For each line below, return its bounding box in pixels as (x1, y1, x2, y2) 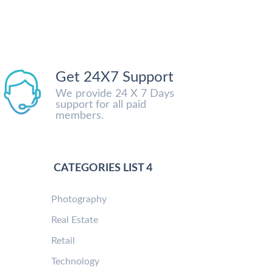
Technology (51, 256, 99, 266)
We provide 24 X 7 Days (55, 88, 174, 99)
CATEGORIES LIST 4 (51, 162, 152, 174)
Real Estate (51, 214, 98, 225)
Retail (51, 235, 75, 246)
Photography (51, 194, 107, 204)
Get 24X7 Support (55, 69, 174, 85)
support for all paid (55, 99, 146, 110)
